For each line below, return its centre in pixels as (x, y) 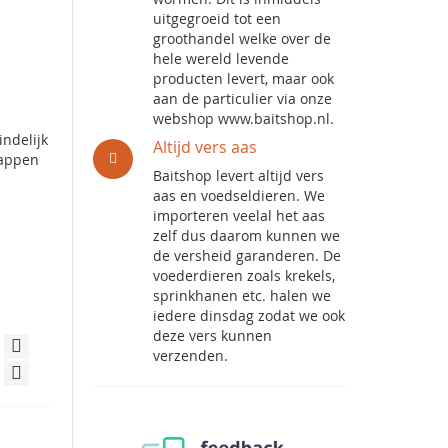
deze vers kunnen (213, 335)
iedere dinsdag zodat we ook (249, 315)
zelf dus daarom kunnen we (247, 235)
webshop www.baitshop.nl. (244, 118)
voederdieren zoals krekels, (244, 275)
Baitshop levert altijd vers (239, 175)
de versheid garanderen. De (247, 255)
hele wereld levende (221, 58)
